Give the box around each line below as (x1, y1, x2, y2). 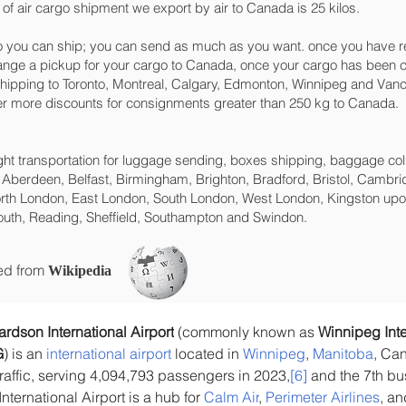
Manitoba (313, 344, 373, 362)
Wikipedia (48, 263, 111, 278)
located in (171, 344, 243, 362)
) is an (4, 344, 46, 362)
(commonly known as (174, 323, 318, 341)
